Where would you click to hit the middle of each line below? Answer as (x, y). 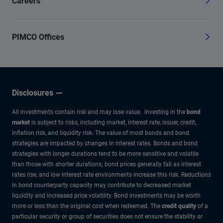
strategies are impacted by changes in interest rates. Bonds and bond (105, 143)
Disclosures (33, 93)
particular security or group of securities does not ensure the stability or (107, 216)
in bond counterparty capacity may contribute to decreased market (102, 185)
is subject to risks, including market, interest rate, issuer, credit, (113, 122)
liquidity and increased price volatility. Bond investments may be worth (106, 195)
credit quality (179, 206)
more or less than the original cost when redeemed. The (87, 206)
